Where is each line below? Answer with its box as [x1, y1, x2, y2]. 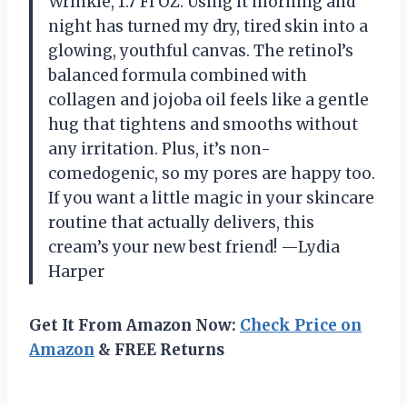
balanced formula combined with [48, 65, 307, 85]
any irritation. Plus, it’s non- [48, 138, 271, 159]
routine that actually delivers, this [48, 212, 314, 233]
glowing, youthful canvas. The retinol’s [48, 40, 353, 61]
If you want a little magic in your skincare [48, 187, 374, 208]
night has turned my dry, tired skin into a [48, 15, 368, 36]
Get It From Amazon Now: [29, 314, 240, 335]
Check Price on [240, 314, 362, 335]
